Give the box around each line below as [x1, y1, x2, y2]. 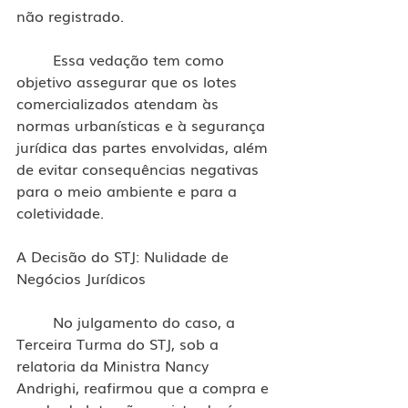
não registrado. [16, 4, 124, 26]
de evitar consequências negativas [16, 157, 263, 179]
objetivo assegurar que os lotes [16, 69, 241, 92]
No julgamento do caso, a [16, 310, 53, 332]
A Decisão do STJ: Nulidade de [16, 244, 233, 267]
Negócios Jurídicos [16, 266, 146, 289]
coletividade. [16, 200, 104, 223]
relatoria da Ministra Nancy [16, 353, 213, 376]
